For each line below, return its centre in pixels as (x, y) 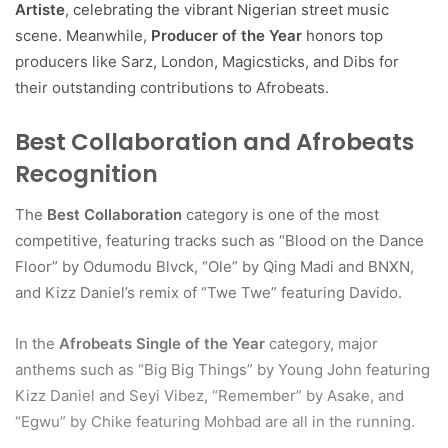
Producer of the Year (226, 36)
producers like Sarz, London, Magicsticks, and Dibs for (207, 62)
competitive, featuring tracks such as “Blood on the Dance (219, 240)
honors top (342, 36)
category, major (321, 343)
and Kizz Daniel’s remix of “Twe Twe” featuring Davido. (208, 292)
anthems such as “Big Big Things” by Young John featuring (222, 369)
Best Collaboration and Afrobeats (214, 142)
